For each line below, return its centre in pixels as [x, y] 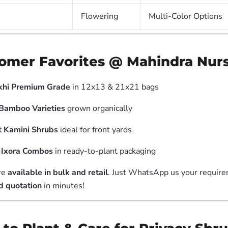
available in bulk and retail [58, 173]
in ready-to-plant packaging [104, 151]
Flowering [99, 16]
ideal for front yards [95, 130]
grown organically [99, 108]
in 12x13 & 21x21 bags [115, 87]
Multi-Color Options [186, 16]
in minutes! [63, 186]
